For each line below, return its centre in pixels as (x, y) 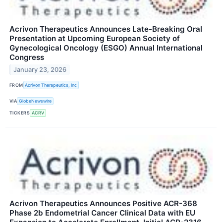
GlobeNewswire (35, 101)
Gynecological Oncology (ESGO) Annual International (106, 48)
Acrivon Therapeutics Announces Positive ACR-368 (103, 203)
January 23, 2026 (40, 70)
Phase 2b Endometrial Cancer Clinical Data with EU (102, 213)
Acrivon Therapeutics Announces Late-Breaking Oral (106, 29)
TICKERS (20, 113)
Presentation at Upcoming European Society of (95, 39)
